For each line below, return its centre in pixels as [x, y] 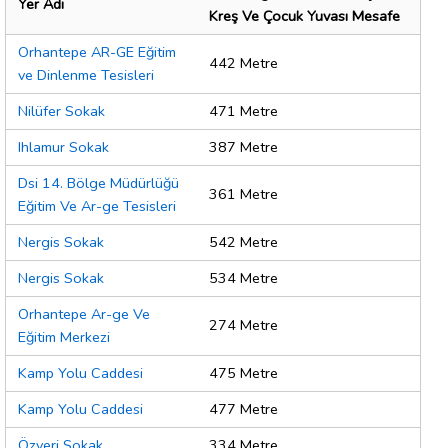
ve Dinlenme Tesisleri [86, 75]
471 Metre [243, 111]
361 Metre [243, 194]
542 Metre [243, 242]
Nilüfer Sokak [61, 111]
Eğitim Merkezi [64, 337]
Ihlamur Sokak [63, 147]
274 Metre [243, 325]
